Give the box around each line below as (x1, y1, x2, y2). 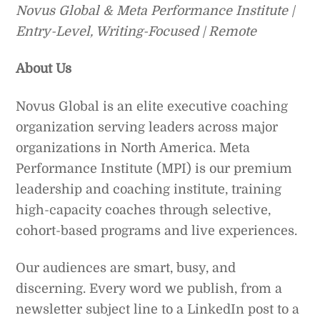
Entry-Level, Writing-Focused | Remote (16, 24, 257, 39)
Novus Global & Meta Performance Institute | (16, 3, 295, 18)
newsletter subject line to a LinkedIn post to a (16, 301, 300, 316)
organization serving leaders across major (16, 119, 279, 134)
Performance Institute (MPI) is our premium (16, 161, 293, 176)
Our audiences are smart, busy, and (16, 260, 236, 275)
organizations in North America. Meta (16, 140, 251, 155)
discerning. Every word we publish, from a (16, 281, 283, 296)
